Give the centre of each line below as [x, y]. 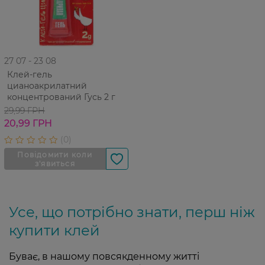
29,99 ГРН [25, 111]
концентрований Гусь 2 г [61, 97]
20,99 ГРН [28, 123]
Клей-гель [30, 75]
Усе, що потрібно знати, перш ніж [132, 212]
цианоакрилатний [47, 86]
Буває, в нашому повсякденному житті [104, 256]
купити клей [54, 230]
